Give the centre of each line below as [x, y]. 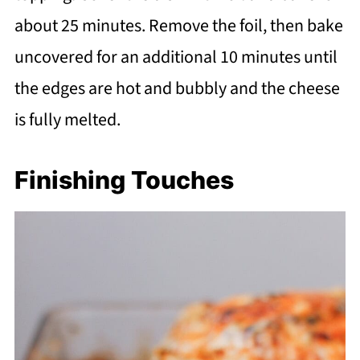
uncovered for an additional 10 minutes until [176, 57]
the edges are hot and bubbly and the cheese [177, 88]
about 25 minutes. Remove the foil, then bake [178, 25]
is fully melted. [67, 119]
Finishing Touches [124, 180]
